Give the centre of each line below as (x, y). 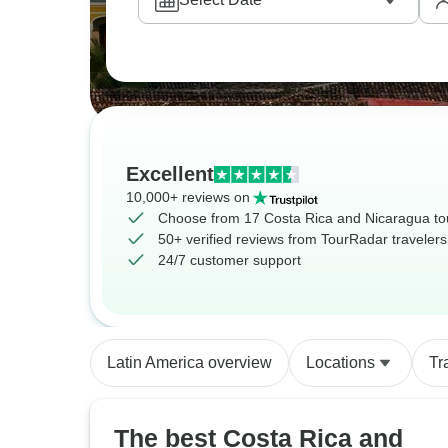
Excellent (170, 174)
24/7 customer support (229, 260)
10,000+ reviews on (188, 197)
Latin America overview (189, 362)
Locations (340, 362)
